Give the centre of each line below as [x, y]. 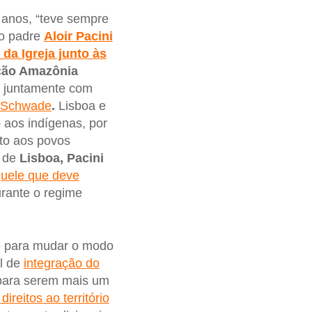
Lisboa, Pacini [61, 158]
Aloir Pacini [78, 36]
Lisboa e [80, 106]
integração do [61, 264]
